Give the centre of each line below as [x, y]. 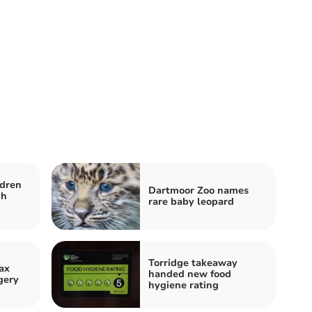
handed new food [190, 274]
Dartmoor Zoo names [198, 190]
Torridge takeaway [193, 263]
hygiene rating [184, 285]
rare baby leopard [191, 202]
